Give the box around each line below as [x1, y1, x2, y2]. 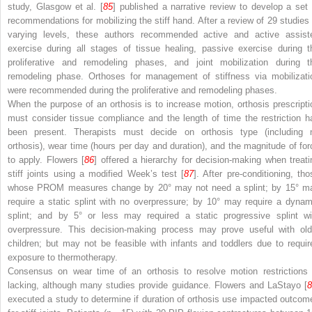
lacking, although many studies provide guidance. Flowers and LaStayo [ [8, 280, 307, 291]
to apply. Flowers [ [8, 155, 85, 166]
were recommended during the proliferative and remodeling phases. [8, 85, 277, 96]
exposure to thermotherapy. [8, 252, 118, 263]
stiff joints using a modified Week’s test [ [8, 169, 185, 180]
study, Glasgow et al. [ [8, 1, 104, 13]
